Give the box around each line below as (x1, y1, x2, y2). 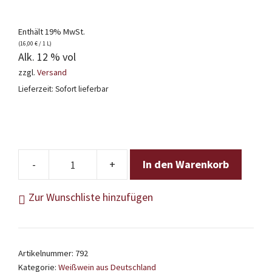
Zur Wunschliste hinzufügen (29, 190, 153, 205)
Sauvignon (126, 216, 173, 230)
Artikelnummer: (18, 248, 75, 259)
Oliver (126, 165, 152, 179)
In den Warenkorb (143, 157, 229, 172)
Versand (37, 67, 67, 78)
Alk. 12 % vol (18, 50, 76, 64)
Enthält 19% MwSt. (18, 26, 85, 38)
